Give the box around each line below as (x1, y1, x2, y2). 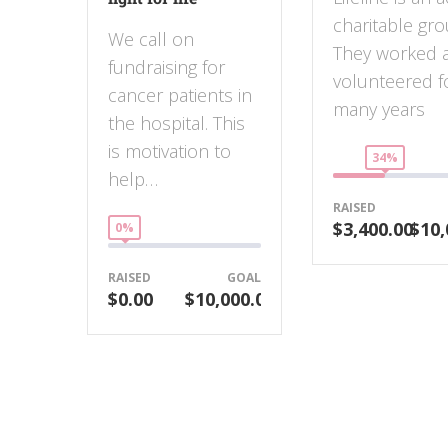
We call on (108, 27, 194, 52)
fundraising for (108, 55, 225, 80)
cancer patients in (108, 83, 252, 108)
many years (333, 97, 425, 122)
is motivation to (108, 139, 231, 164)
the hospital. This (108, 111, 245, 136)
